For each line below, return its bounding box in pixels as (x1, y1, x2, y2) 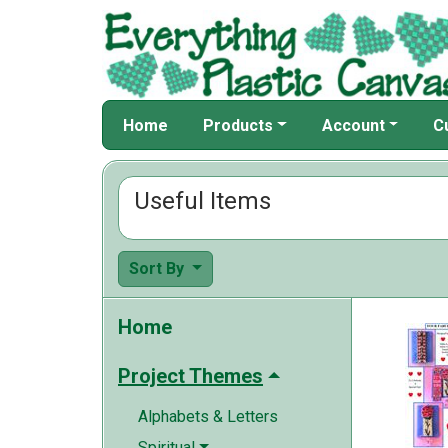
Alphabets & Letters (138, 407, 278, 426)
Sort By (129, 259, 188, 278)
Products (203, 115, 273, 135)
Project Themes (118, 364, 263, 388)
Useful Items (134, 187, 271, 215)
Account (321, 115, 385, 135)
